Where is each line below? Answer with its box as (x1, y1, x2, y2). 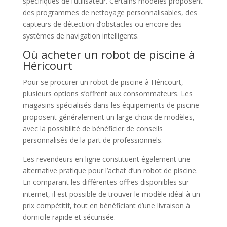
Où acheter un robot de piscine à (22, 46, 195, 62)
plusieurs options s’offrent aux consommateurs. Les (22, 88, 193, 98)
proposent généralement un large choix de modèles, (22, 111, 195, 122)
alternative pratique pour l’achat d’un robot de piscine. (22, 165, 198, 175)
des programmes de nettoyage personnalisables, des (22, 7, 197, 17)
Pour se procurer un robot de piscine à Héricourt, (22, 77, 183, 87)
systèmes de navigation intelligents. (22, 30, 139, 41)
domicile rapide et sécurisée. (22, 212, 116, 222)
